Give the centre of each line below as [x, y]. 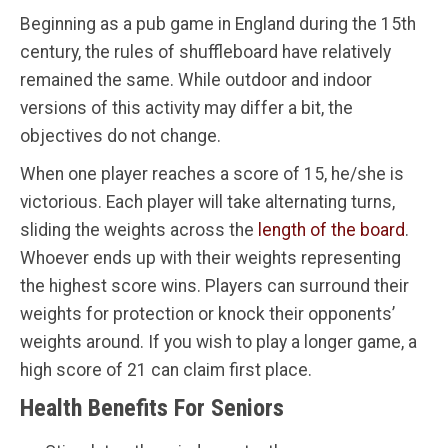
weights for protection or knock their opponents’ [207, 313]
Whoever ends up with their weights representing [210, 257]
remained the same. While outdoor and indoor [196, 79]
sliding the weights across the [139, 229]
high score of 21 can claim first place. [166, 369]
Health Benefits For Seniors [152, 407]
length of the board [331, 229]
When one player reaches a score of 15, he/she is [212, 173]
